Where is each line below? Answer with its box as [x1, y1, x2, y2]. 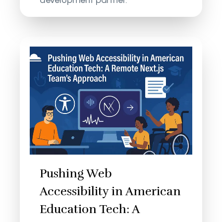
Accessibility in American [40, 184, 181, 199]
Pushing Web [40, 166, 112, 181]
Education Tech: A [40, 202, 140, 217]
